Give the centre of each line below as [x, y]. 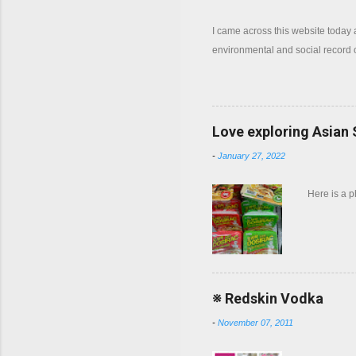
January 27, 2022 [252, 156]
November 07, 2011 [255, 323]
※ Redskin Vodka [268, 299]
